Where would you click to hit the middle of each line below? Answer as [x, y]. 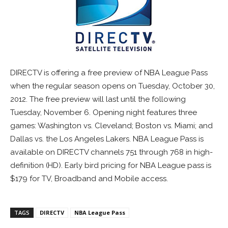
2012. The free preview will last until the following [98, 99]
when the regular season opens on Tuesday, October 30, [112, 86]
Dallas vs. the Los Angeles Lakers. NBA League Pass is [107, 139]
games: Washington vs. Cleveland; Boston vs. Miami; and [111, 126]
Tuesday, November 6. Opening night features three [104, 113]
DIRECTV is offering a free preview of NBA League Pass [109, 73]
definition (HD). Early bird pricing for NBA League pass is [111, 166]
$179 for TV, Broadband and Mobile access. [89, 179]
